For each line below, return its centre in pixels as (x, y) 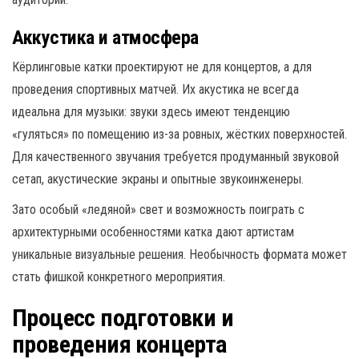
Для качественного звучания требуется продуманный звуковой (175, 156)
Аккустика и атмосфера (105, 37)
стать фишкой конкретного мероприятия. (119, 276)
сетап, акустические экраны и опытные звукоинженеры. (158, 179)
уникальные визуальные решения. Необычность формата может (179, 254)
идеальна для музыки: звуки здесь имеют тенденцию (151, 111)
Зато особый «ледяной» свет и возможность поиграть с (158, 209)
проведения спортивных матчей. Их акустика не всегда (155, 89)
